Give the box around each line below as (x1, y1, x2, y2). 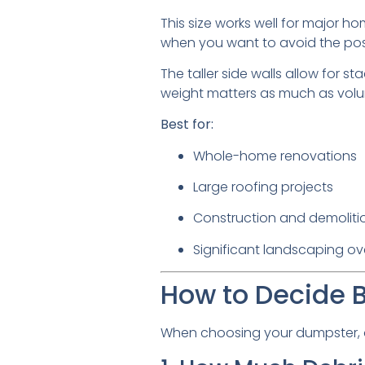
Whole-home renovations (193, 146, 357, 165)
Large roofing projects (193, 178, 333, 197)
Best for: (161, 115, 213, 134)
